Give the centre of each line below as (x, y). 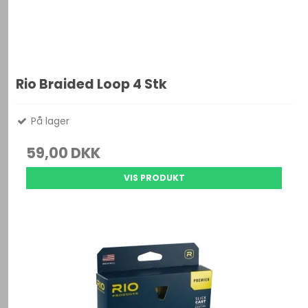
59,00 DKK (64, 153)
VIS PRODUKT (154, 177)
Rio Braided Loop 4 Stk (92, 84)
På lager (49, 121)
